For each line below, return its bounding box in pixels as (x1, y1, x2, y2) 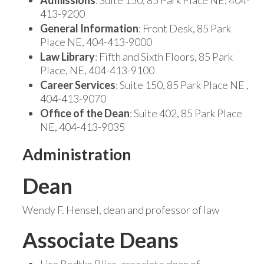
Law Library (40, 50, 95, 63)
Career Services (40, 78, 115, 91)
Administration (22, 144, 131, 164)
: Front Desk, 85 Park (138, 22, 231, 35)
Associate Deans (22, 227, 179, 253)
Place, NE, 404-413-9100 (40, 64, 154, 77)
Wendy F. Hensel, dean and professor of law (22, 203, 219, 216)
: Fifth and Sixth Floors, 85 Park (95, 50, 233, 63)
